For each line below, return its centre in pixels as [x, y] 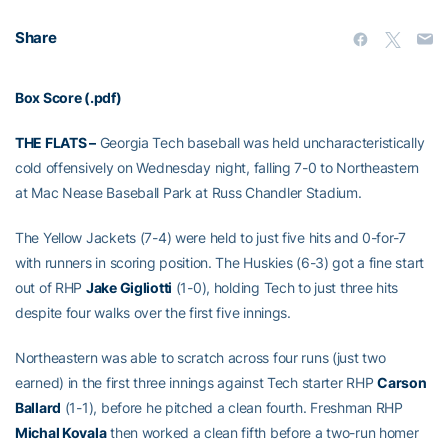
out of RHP [50, 287]
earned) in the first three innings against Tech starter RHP [196, 382]
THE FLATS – [55, 142]
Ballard [38, 407]
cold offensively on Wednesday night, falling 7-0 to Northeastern [217, 167]
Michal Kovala [61, 432]
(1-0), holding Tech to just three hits [285, 287]
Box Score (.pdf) [68, 97]
